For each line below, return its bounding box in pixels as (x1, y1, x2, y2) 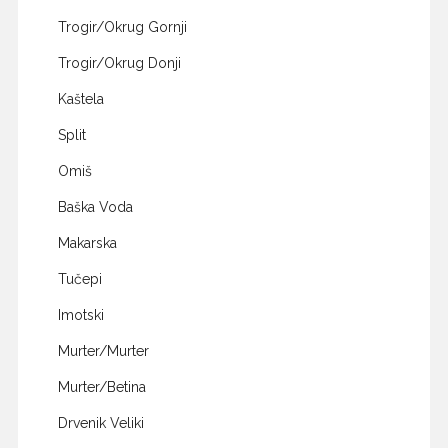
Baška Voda (57, 199, 133, 216)
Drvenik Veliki (57, 415, 144, 432)
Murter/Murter (57, 343, 149, 360)
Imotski (57, 307, 104, 324)
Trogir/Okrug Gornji (57, 19, 187, 36)
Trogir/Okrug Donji (57, 55, 181, 72)
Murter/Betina (57, 379, 146, 396)
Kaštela (57, 91, 104, 108)
